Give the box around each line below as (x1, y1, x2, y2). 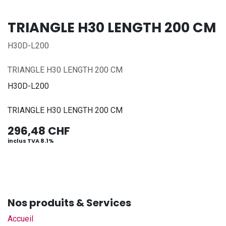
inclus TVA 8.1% (8, 137, 54, 145)
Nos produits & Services (8, 196, 131, 210)
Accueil (8, 214, 33, 224)
